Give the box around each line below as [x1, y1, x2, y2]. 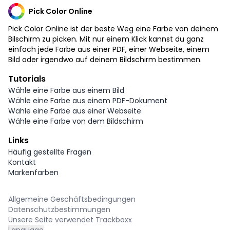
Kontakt [8, 157, 36, 167]
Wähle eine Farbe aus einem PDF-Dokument [8, 95, 167, 106]
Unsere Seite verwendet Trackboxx [8, 214, 132, 225]
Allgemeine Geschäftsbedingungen [8, 194, 136, 204]
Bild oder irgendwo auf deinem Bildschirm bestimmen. [8, 54, 202, 65]
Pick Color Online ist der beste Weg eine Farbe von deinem [8, 23, 218, 34]
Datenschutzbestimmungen [8, 204, 110, 215]
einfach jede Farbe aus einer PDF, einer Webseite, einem [8, 44, 209, 54]
